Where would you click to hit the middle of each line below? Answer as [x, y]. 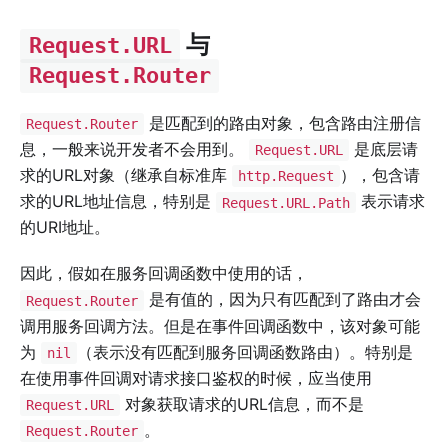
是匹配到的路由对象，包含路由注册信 [282, 122]
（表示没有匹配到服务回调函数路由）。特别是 [244, 351]
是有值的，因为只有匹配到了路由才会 [282, 299]
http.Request [285, 176]
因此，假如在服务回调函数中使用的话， [164, 273]
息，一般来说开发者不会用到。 [134, 149]
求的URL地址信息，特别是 [118, 201]
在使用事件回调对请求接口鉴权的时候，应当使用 [196, 377]
